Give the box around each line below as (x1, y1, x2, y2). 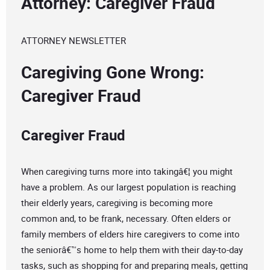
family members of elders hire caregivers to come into (21, 228, 240, 240)
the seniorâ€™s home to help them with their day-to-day (21, 243, 243, 256)
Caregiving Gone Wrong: (21, 60, 204, 84)
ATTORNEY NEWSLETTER (21, 34, 126, 47)
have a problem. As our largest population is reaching (21, 181, 236, 193)
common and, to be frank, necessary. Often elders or (21, 212, 231, 225)
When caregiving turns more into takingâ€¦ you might (21, 165, 233, 178)
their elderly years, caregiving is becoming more (21, 196, 213, 209)
